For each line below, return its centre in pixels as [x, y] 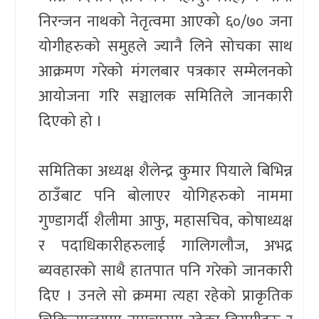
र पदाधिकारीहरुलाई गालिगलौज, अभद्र [166, 246]
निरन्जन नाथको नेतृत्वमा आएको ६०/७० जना [166, 21]
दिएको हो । [71, 121]
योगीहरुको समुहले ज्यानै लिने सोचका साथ [166, 46]
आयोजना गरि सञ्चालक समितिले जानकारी [166, 96]
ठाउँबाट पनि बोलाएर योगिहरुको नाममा [166, 196]
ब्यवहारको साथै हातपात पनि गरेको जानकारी [166, 271]
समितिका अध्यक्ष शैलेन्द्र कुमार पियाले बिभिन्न [166, 171]
